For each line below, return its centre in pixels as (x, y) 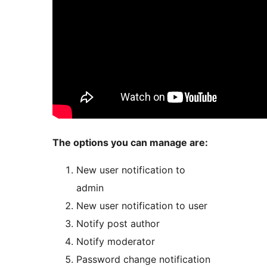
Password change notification (143, 260)
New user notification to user (142, 206)
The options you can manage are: (130, 143)
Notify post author (118, 224)
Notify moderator (116, 242)
